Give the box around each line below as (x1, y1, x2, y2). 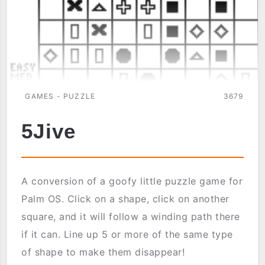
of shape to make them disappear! (21, 246, 185, 258)
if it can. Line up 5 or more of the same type (21, 228, 233, 241)
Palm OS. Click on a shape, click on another (21, 193, 230, 205)
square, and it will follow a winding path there (21, 211, 240, 223)
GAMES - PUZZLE (25, 92, 96, 101)
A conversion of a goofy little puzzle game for (21, 175, 243, 188)
